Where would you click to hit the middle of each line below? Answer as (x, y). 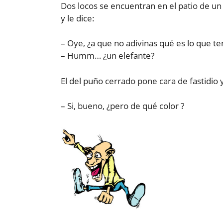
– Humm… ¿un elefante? (108, 56)
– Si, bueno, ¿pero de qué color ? (122, 106)
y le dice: (78, 18)
